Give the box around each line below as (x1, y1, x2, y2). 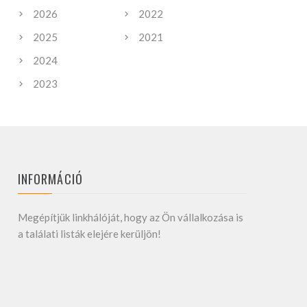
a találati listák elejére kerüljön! (17, 228, 161, 240)
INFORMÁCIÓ (17, 170, 83, 188)
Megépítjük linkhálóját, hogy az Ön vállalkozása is (17, 211, 243, 223)
